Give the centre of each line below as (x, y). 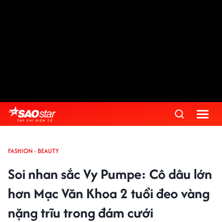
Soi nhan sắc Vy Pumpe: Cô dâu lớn (110, 174)
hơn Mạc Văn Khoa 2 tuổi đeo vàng (109, 193)
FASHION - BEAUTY (33, 151)
